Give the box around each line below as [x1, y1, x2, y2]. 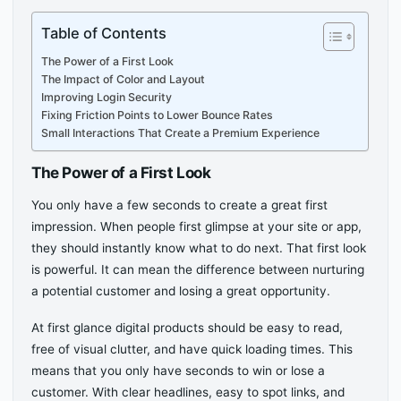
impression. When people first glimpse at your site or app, [31, 218, 363, 234]
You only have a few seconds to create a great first [31, 197, 328, 212]
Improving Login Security [41, 90, 173, 105]
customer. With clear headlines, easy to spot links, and [31, 384, 346, 399]
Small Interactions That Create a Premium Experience [41, 126, 320, 141]
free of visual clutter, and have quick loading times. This [31, 341, 354, 356]
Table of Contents [41, 23, 167, 42]
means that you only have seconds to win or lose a [31, 363, 326, 378]
